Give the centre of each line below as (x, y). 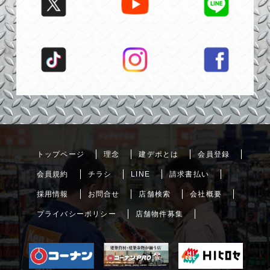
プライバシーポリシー (76, 214)
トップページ (60, 154)
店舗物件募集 (159, 214)
